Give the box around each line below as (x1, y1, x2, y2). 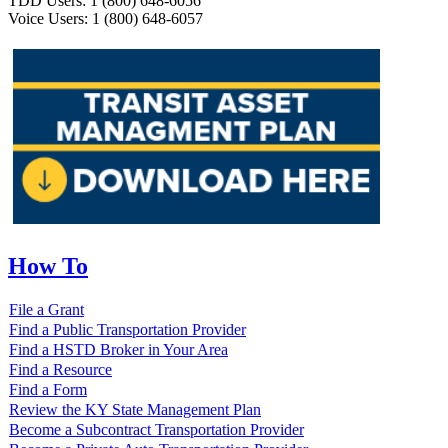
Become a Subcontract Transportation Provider (9, 421, 304, 439)
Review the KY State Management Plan (9, 401, 261, 419)
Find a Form (9, 381, 87, 399)
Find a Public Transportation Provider (9, 321, 246, 339)
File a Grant (9, 301, 84, 319)
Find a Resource (9, 361, 112, 379)
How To (8, 253, 88, 280)
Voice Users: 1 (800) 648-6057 (8, 10, 203, 28)
